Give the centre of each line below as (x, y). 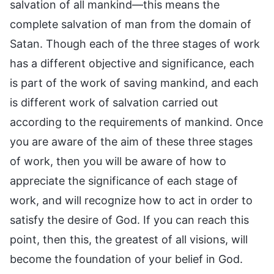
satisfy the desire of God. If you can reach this (129, 220)
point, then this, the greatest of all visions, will (129, 239)
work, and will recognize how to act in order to (131, 200)
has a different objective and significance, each (132, 63)
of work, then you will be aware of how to (118, 161)
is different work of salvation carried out (114, 102)
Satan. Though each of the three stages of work (135, 43)
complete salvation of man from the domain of (131, 24)
